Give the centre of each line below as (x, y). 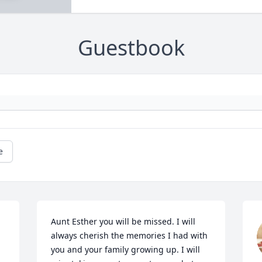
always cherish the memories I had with (130, 236)
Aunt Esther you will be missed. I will (123, 222)
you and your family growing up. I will (126, 250)
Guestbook (131, 48)
